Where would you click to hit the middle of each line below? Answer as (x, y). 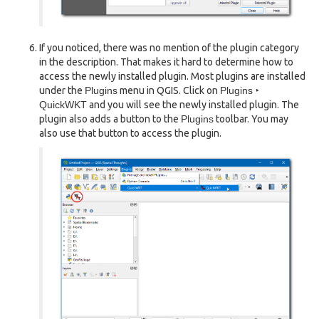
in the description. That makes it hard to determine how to (166, 62)
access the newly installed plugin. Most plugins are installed (172, 76)
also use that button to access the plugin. (130, 133)
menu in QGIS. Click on (169, 90)
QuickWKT (63, 104)
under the (62, 90)
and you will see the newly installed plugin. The (193, 104)
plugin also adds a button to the (110, 119)
